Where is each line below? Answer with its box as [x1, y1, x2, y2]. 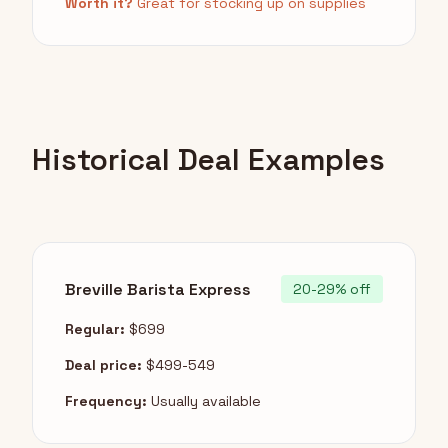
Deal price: [65, 356, 142, 375]
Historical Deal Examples [32, 140, 385, 180]
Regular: [65, 320, 125, 339]
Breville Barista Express [65, 278, 251, 300]
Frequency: [65, 392, 147, 411]
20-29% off [293, 280, 371, 299]
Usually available [147, 392, 261, 411]
